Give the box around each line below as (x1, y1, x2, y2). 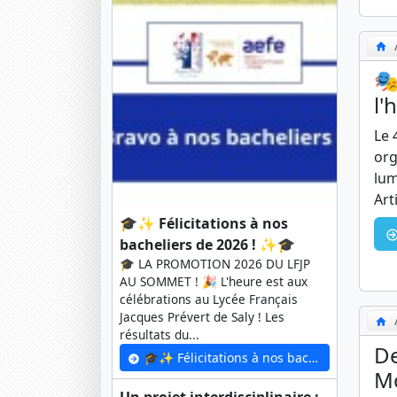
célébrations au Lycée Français (120, 291, 298, 308)
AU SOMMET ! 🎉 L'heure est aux (120, 273, 307, 291)
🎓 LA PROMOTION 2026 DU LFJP (120, 255, 310, 273)
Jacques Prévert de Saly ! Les (120, 308, 284, 326)
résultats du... (120, 326, 199, 344)
